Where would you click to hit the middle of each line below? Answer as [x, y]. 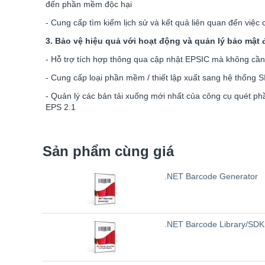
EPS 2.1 [61, 107]
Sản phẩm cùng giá [108, 151]
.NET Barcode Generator [211, 176]
